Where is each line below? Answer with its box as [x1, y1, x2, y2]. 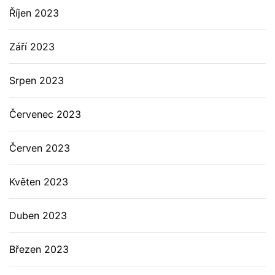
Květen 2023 [9, 176, 68, 188]
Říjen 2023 [9, 7, 59, 19]
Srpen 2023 [9, 74, 64, 87]
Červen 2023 [9, 142, 70, 154]
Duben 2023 [9, 209, 67, 222]
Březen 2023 [9, 243, 69, 255]
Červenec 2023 [9, 108, 81, 120]
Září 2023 [9, 41, 55, 53]
